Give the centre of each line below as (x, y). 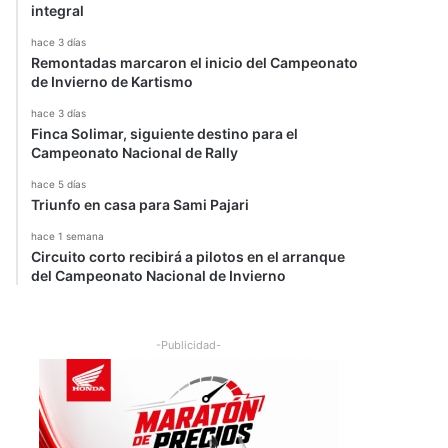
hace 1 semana (67, 236)
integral (57, 10)
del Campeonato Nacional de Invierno (158, 275)
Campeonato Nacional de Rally (134, 152)
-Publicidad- (188, 345)
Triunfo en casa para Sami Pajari (140, 204)
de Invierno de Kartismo (112, 81)
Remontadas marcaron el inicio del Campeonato (194, 62)
